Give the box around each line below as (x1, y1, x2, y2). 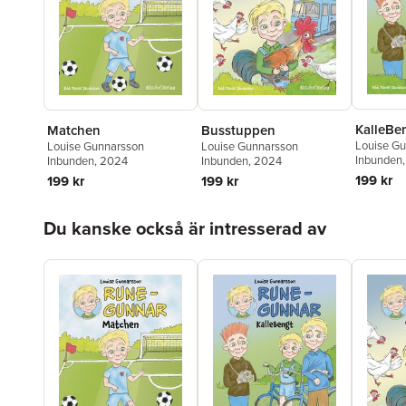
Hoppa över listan (43, 205, 152, 225)
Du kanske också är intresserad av (43, 214, 326, 242)
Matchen (47, 120, 101, 140)
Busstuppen (201, 120, 275, 140)
